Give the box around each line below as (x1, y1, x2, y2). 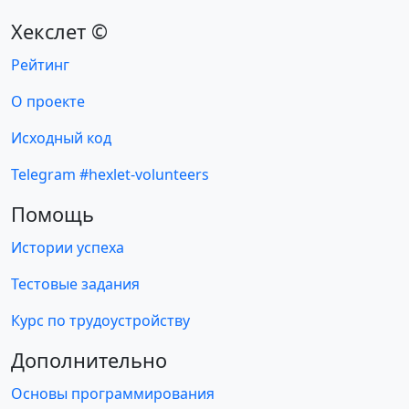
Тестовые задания (11, 274, 140, 294)
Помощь (11, 201, 94, 227)
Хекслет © (11, 18, 108, 45)
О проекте (11, 91, 85, 111)
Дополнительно (11, 347, 167, 373)
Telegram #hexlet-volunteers (11, 164, 209, 184)
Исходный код (11, 128, 111, 148)
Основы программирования (11, 383, 215, 404)
